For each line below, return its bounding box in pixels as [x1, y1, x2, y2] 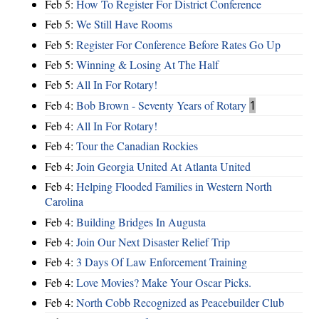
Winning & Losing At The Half [76, 56, 219, 72]
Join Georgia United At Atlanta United [76, 158, 251, 174]
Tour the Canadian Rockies [76, 138, 198, 154]
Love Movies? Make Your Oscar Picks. [76, 274, 251, 290]
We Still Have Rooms [76, 16, 172, 32]
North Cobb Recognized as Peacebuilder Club [76, 295, 284, 310]
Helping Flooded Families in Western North [76, 179, 272, 194]
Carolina [45, 194, 83, 209]
